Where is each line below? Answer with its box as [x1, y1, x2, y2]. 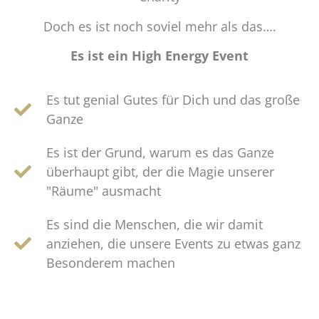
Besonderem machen [46, 253, 175, 271]
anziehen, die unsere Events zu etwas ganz [46, 234, 300, 252]
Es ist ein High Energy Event [70, 47, 249, 65]
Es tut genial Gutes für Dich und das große [46, 90, 300, 108]
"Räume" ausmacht [46, 182, 161, 199]
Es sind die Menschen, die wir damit [46, 215, 263, 233]
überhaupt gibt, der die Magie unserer [46, 162, 274, 180]
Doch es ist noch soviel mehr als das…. [43, 17, 276, 35]
